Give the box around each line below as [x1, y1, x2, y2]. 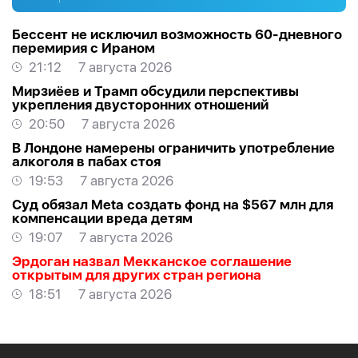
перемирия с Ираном [12, 40, 155, 57]
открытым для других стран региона [12, 267, 261, 284]
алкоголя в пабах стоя [12, 153, 161, 170]
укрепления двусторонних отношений [12, 97, 268, 113]
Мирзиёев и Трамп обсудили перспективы [12, 83, 299, 100]
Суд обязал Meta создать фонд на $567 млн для [12, 197, 333, 213]
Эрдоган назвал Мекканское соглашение [12, 253, 292, 270]
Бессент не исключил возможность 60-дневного [12, 26, 342, 43]
